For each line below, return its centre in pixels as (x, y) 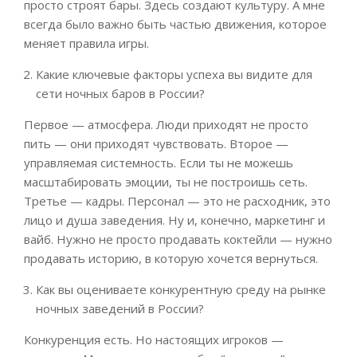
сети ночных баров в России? (120, 94)
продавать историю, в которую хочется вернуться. (171, 259)
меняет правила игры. (86, 43)
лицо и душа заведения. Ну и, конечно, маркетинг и (175, 220)
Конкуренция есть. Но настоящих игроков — (154, 340)
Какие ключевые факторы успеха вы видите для (174, 75)
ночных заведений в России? (120, 309)
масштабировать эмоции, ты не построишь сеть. (166, 182)
